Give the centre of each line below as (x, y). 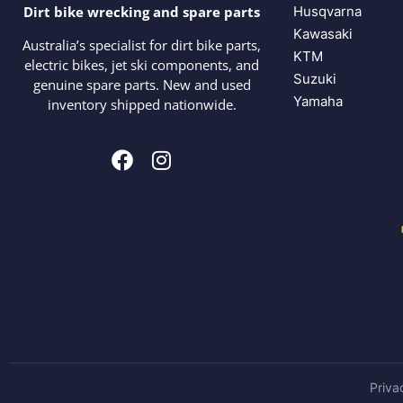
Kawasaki (322, 33)
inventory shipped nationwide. (142, 104)
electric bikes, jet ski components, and (142, 64)
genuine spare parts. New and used (142, 84)
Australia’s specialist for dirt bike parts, (142, 45)
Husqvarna (327, 11)
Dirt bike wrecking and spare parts (142, 12)
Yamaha (318, 101)
